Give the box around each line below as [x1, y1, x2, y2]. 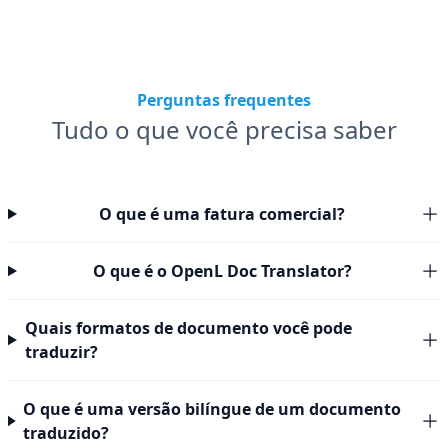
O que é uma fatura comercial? [99, 203, 346, 225]
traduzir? [24, 341, 98, 363]
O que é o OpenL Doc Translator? [92, 260, 352, 282]
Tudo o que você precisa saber [51, 113, 397, 146]
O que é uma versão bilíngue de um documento [23, 398, 402, 420]
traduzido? [23, 422, 110, 444]
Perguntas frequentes [137, 89, 311, 111]
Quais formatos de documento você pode [24, 317, 352, 339]
